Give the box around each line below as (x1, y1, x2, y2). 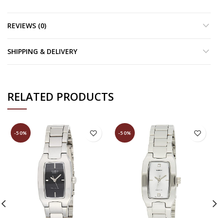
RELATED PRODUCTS (7, 89, 114, 104)
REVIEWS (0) (7, 21, 46, 30)
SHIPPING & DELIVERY (7, 47, 77, 56)
